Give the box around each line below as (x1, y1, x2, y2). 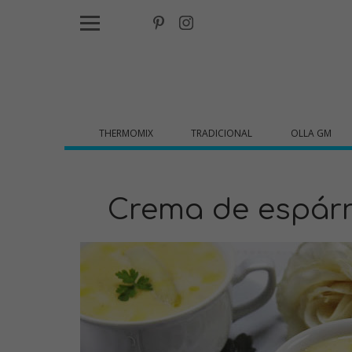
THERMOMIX (99, 126, 154, 140)
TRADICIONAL (191, 126, 253, 140)
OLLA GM (290, 126, 332, 140)
